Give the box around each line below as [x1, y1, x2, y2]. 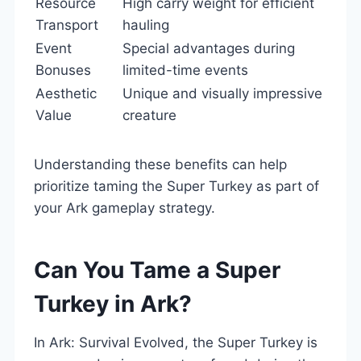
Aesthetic [35, 85, 97, 102]
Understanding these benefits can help [34, 156, 287, 172]
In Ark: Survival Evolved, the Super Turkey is [34, 334, 317, 351]
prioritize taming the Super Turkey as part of [34, 177, 319, 194]
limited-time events [122, 61, 248, 78]
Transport [35, 16, 98, 33]
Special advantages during [122, 39, 295, 56]
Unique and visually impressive [122, 85, 322, 102]
